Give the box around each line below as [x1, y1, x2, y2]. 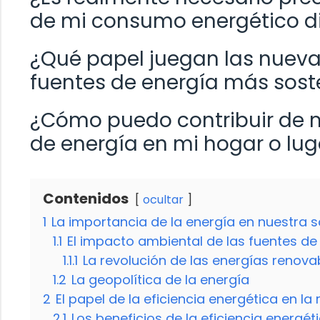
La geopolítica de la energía [71, 271, 249, 289]
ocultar [143, 191, 184, 209]
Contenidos [43, 189, 129, 209]
